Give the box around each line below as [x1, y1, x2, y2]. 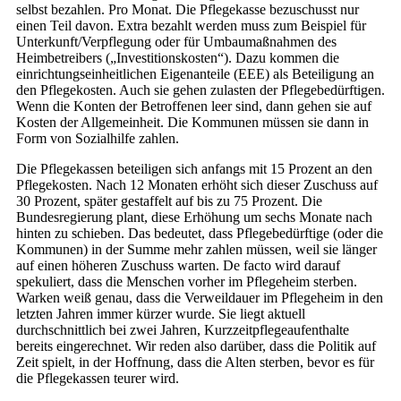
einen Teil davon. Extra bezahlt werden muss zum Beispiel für [16, 18, 366, 34]
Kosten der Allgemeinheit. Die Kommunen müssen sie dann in [16, 115, 369, 131]
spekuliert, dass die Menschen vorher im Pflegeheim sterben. [16, 274, 357, 290]
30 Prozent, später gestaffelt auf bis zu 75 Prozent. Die [16, 193, 322, 209]
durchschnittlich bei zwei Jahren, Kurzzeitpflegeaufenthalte [16, 322, 349, 338]
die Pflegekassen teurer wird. [16, 371, 179, 387]
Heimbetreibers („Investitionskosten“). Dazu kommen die [16, 50, 339, 66]
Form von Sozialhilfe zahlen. [16, 131, 179, 147]
